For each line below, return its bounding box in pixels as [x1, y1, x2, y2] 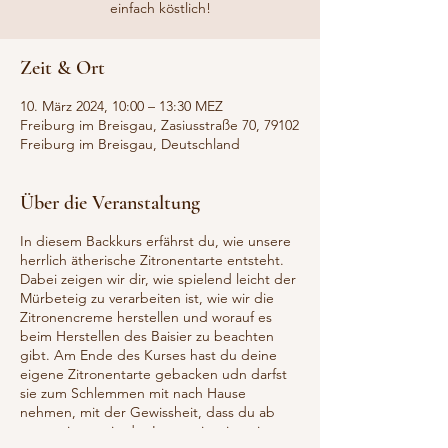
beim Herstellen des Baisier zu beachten [20, 326, 274, 345]
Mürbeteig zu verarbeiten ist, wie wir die [20, 288, 274, 307]
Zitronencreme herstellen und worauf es [20, 307, 272, 326]
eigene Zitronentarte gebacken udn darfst [20, 364, 287, 383]
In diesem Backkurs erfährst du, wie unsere [20, 231, 291, 250]
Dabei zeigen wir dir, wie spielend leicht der [20, 269, 296, 288]
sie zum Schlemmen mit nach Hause [20, 383, 246, 402]
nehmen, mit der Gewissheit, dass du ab [20, 402, 275, 421]
